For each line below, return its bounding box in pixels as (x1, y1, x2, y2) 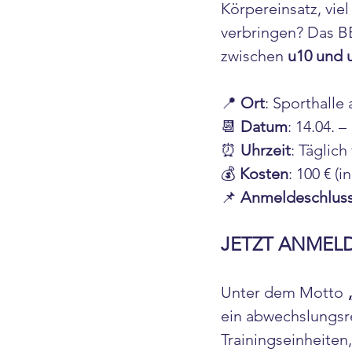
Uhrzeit (240, 141, 291, 159)
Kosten (240, 164, 288, 183)
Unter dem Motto (221, 283, 347, 302)
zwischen (221, 46, 288, 65)
